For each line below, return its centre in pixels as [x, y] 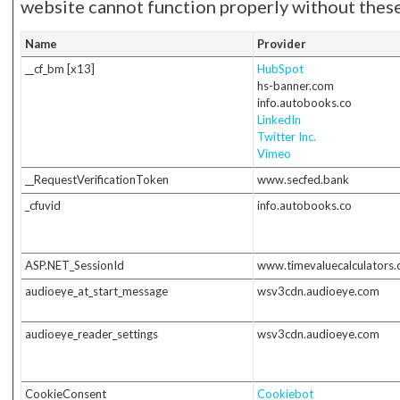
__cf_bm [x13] [59, 69]
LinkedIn [279, 120]
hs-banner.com [295, 86]
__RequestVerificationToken [96, 179]
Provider [281, 44]
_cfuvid [42, 205]
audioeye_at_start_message [96, 291]
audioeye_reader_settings [91, 334]
